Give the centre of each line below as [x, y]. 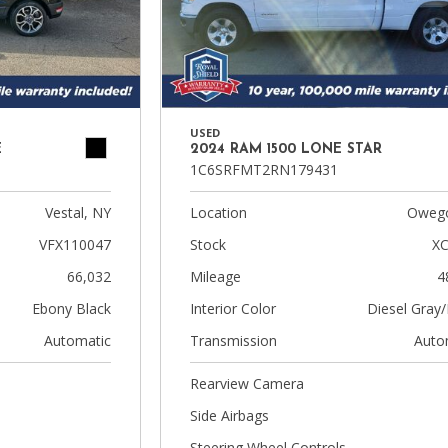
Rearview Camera [247, 383]
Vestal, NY [78, 212]
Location [219, 212]
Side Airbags [230, 415]
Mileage [216, 276]
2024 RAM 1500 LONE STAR [286, 149]
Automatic [78, 340]
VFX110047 [75, 244]
